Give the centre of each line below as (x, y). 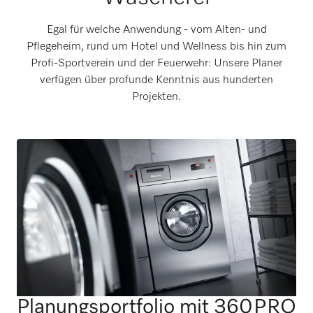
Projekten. (156, 97)
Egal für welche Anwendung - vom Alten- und (156, 30)
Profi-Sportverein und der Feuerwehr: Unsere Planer (156, 64)
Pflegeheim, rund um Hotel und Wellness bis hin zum (156, 47)
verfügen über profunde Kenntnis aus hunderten (156, 80)
